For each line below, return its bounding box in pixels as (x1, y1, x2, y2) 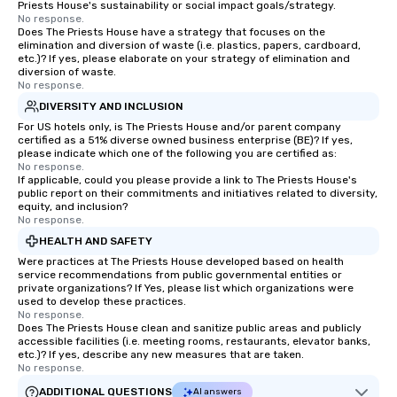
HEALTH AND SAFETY (39, 234, 152, 247)
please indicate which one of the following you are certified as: (18, 147, 337, 160)
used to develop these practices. (18, 295, 186, 307)
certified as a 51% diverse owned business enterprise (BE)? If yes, (18, 134, 353, 146)
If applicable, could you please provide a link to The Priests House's (18, 174, 357, 186)
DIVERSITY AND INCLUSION (39, 99, 183, 113)
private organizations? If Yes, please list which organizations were (18, 282, 354, 294)
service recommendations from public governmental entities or (18, 269, 342, 281)
